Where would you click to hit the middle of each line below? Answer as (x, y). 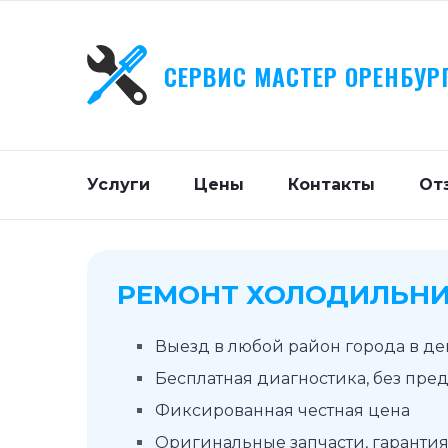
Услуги (118, 184)
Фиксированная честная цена (282, 410)
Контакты (331, 184)
